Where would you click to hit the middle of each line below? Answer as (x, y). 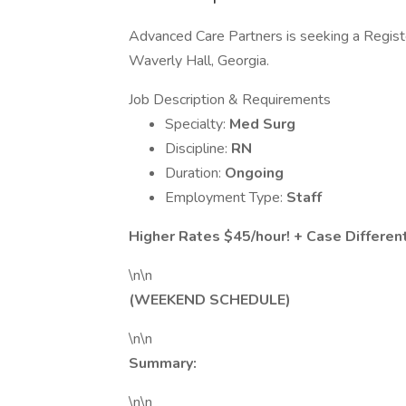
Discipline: (198, 149)
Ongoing (254, 173)
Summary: (164, 363)
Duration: (195, 173)
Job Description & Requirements (230, 100)
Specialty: (197, 124)
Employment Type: (226, 198)
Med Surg (262, 124)
